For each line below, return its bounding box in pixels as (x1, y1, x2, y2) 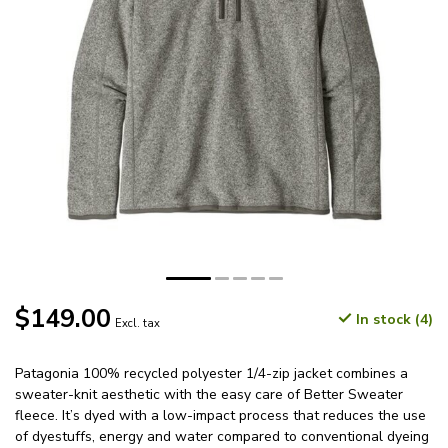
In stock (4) (352, 310, 433, 330)
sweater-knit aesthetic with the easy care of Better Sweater (15, 385, 403, 405)
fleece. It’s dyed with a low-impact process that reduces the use (15, 406, 426, 426)
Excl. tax (115, 316, 160, 332)
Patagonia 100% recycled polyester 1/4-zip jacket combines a (15, 364, 408, 384)
